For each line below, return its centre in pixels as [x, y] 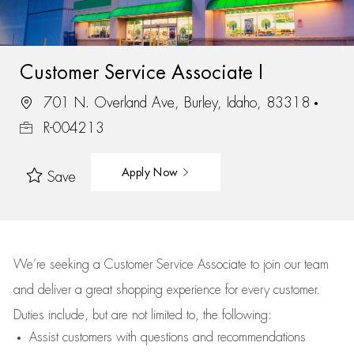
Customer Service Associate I [141, 72]
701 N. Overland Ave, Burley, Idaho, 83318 [176, 102]
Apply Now [151, 172]
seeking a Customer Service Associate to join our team [187, 265]
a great [95, 290]
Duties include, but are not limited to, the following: [142, 315]
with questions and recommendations [209, 337]
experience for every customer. [243, 290]
